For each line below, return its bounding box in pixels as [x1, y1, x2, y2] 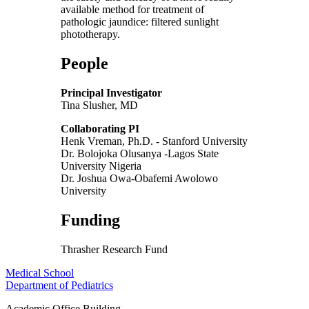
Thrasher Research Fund [61, 243, 168, 256]
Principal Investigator [61, 87, 162, 99]
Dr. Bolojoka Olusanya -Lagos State [61, 148, 219, 160]
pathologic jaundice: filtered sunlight [61, 16, 219, 28]
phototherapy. [61, 28, 120, 41]
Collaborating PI [61, 123, 139, 135]
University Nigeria [61, 160, 141, 172]
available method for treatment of [61, 3, 204, 16]
